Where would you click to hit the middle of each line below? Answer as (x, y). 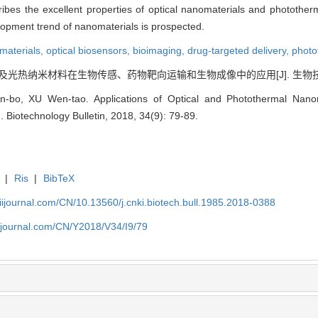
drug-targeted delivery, (240, 50)
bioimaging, (160, 50)
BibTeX (59, 178)
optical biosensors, (89, 50)
